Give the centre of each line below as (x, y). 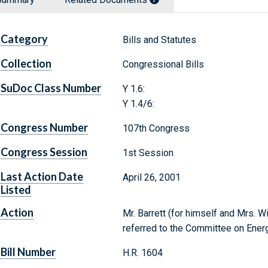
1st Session (148, 153)
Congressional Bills (163, 65)
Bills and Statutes (159, 40)
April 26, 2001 (151, 178)
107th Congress (156, 129)
